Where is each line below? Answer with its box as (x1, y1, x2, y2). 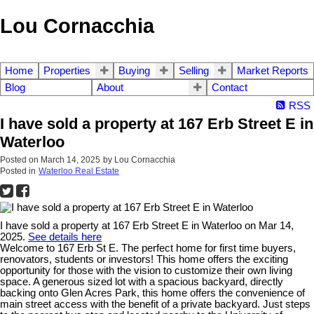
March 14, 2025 (41, 155, 100, 165)
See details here (28, 231, 102, 243)
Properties (43, 65, 91, 77)
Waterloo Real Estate (39, 166, 119, 177)
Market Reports (236, 65, 308, 77)
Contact (212, 82, 248, 94)
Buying (118, 65, 151, 77)
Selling (178, 65, 209, 77)
